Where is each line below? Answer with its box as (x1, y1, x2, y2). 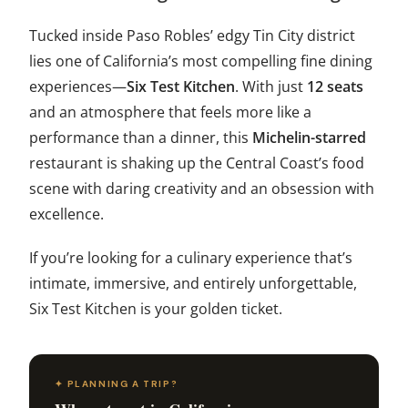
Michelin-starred (252, 127, 367, 148)
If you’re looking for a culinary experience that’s (29, 248, 353, 269)
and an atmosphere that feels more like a (29, 102, 312, 123)
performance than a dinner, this (29, 127, 253, 148)
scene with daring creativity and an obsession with (29, 178, 375, 199)
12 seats (307, 76, 364, 97)
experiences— (29, 76, 127, 97)
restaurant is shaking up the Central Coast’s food (29, 153, 365, 174)
